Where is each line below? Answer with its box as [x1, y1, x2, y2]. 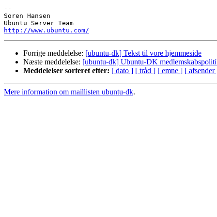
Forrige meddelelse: [23, 49, 85, 58]
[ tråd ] [135, 66, 155, 75]
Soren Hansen [4, 12, 50, 20]
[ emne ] [157, 66, 183, 75]
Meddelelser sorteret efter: [23, 66, 109, 75]
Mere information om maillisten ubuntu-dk [4, 88, 133, 96]
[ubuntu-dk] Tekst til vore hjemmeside [85, 49, 201, 58]
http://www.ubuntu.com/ [4, 27, 89, 34]
